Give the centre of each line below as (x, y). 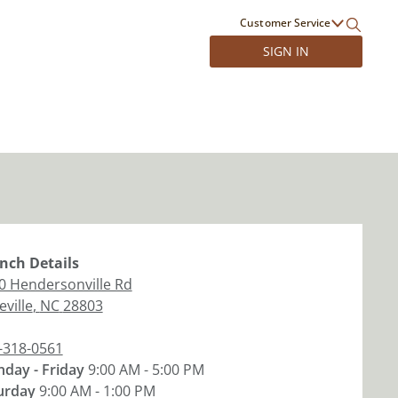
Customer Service (285, 23)
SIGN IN (286, 51)
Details (52, 263)
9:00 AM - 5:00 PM (146, 370)
